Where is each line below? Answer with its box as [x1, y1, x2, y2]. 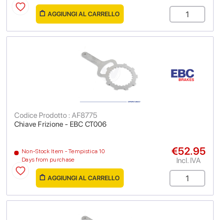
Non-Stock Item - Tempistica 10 [22, 148, 105, 155]
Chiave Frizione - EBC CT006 [14, 120, 107, 129]
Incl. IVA [176, 156, 201, 165]
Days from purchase [22, 156, 75, 163]
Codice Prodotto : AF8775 [14, 110, 97, 120]
